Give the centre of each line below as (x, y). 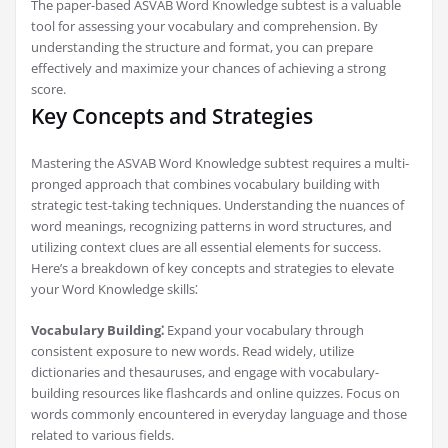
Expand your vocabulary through (264, 330)
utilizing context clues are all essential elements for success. (206, 247)
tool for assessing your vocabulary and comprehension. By (204, 26)
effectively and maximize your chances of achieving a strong (208, 68)
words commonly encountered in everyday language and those (219, 414)
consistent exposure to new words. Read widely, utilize (192, 351)
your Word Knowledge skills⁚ (114, 289)
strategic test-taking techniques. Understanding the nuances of (217, 205)
